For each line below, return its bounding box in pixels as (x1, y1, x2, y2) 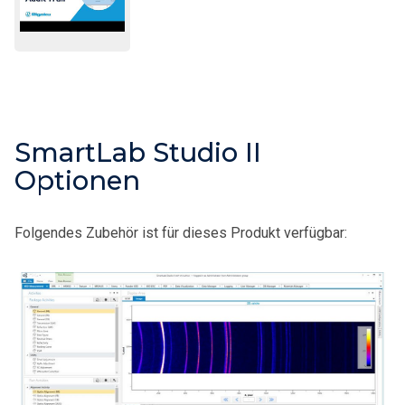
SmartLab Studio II (14, 136, 261, 168)
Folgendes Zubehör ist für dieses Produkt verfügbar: (14, 223, 347, 241)
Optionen (14, 164, 140, 196)
